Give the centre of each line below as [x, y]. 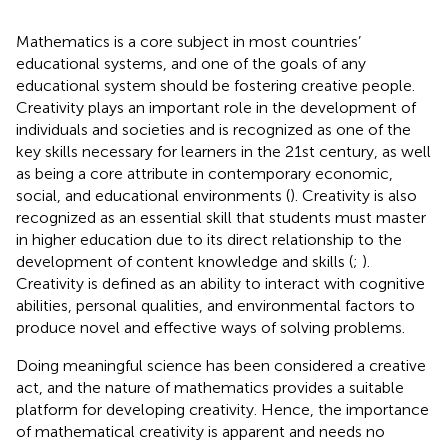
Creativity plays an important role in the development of [216, 107]
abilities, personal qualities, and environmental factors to [215, 305]
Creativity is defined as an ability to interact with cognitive [220, 283]
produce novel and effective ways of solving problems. [210, 327]
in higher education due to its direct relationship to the [209, 239]
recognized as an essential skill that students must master [221, 217]
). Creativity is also [353, 195]
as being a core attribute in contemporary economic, [204, 173]
